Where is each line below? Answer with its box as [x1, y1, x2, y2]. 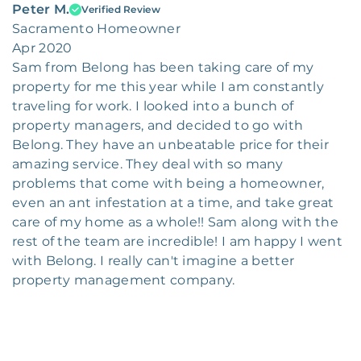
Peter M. [12, 2, 70, 18]
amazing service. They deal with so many [12, 156, 284, 172]
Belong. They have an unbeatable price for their [12, 137, 330, 153]
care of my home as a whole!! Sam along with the [12, 214, 339, 230]
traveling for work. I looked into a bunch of [12, 98, 294, 114]
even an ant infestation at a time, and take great [12, 195, 334, 211]
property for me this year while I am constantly [12, 79, 325, 95]
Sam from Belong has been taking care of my [12, 60, 314, 76]
